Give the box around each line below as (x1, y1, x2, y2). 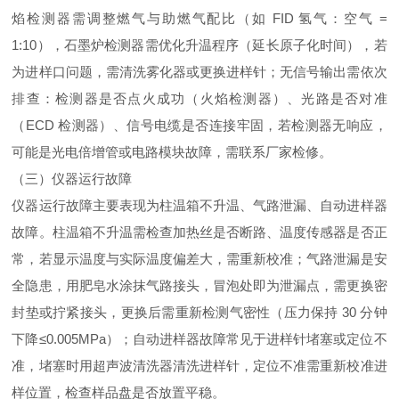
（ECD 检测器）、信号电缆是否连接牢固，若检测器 (12, 118, 333, 133)
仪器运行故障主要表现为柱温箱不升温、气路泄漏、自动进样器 (12, 198, 387, 213)
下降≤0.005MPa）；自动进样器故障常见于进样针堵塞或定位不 (12, 331, 387, 346)
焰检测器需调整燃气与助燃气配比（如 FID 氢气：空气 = (12, 11, 387, 26)
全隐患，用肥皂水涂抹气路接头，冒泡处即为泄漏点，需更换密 (12, 278, 387, 293)
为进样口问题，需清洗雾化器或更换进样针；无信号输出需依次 (12, 64, 387, 79)
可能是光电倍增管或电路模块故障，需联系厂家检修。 (12, 144, 333, 159)
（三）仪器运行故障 (12, 171, 133, 186)
